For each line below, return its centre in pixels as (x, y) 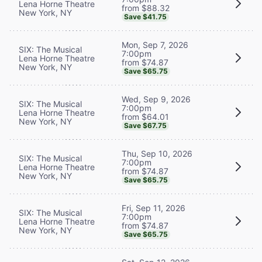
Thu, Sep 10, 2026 (157, 153)
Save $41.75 (145, 16)
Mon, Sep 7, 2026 (155, 44)
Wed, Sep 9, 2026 (156, 99)
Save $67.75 (145, 125)
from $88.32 (146, 8)
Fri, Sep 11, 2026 (154, 208)
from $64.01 (145, 116)
